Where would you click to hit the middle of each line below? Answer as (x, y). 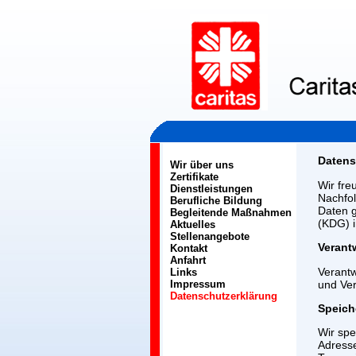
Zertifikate (194, 177)
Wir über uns (202, 165)
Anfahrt (188, 260)
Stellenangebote (210, 236)
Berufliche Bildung (216, 201)
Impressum (198, 284)
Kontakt (189, 248)
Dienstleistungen (211, 189)
